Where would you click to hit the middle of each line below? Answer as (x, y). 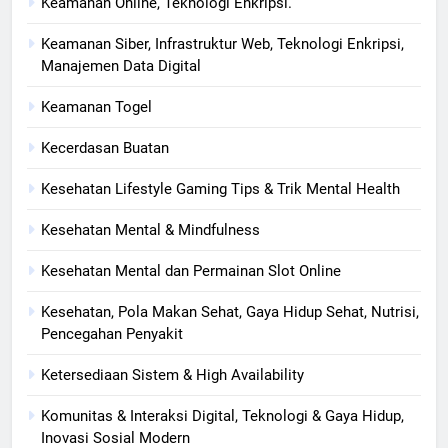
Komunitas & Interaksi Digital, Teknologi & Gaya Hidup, (222, 415)
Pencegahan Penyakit (112, 333)
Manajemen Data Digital (121, 65)
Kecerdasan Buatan (105, 147)
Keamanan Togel (96, 106)
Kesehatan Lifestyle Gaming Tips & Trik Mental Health (220, 188)
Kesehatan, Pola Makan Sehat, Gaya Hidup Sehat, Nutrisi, (230, 311)
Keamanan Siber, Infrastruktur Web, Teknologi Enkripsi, (222, 43)
